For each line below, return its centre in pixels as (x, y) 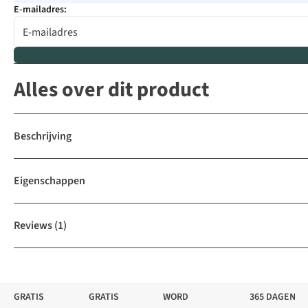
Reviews (33, 226)
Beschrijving (43, 136)
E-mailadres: (40, 10)
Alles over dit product (111, 90)
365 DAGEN (272, 297)
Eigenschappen (49, 181)
